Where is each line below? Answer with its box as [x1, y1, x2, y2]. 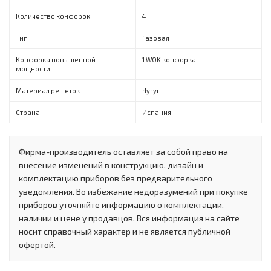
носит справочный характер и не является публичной [19, 226, 230, 237]
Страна [16, 108, 40, 116]
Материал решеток [16, 86, 80, 94]
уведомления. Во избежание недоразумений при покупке [19, 186, 248, 197]
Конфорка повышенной [16, 55, 96, 64]
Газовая [142, 33, 169, 42]
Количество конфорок [16, 11, 90, 20]
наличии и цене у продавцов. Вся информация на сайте [19, 212, 240, 223]
